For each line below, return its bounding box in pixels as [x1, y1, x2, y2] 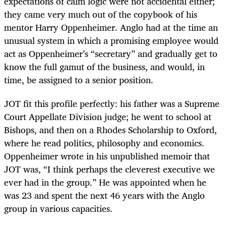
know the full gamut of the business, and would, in [4, 59, 205, 75]
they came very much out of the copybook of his [4, 7, 197, 22]
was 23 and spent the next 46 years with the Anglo [4, 187, 205, 203]
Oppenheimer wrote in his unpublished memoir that [4, 148, 210, 163]
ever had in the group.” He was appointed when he [4, 174, 206, 190]
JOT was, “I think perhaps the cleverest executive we [4, 161, 215, 177]
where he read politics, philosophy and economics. [4, 135, 204, 150]
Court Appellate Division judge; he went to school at [4, 108, 211, 124]
